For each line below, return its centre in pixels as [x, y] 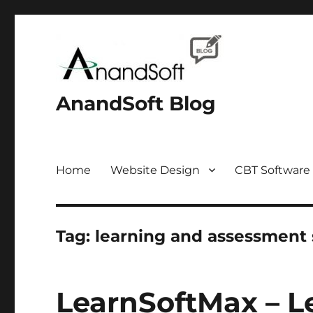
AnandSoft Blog [136, 103]
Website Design [155, 170]
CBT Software [273, 170]
